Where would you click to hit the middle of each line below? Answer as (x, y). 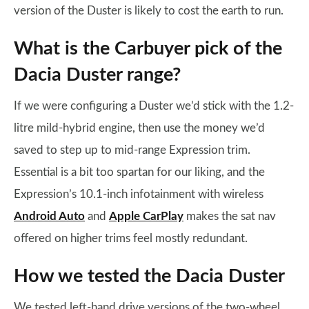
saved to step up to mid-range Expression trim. (132, 150)
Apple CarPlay (146, 216)
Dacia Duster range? (97, 75)
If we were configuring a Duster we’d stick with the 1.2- (154, 106)
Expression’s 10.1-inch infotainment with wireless (139, 194)
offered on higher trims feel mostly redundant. (131, 238)
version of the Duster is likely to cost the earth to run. (149, 11)
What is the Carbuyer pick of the (148, 49)
